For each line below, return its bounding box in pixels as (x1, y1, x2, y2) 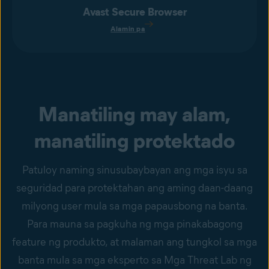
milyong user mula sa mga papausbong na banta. (21, 199, 248, 213)
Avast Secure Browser (82, 5, 187, 19)
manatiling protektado (34, 128, 235, 153)
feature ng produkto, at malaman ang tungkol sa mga (12, 235, 257, 249)
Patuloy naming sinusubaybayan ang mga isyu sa (22, 163, 247, 177)
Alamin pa (110, 24, 145, 33)
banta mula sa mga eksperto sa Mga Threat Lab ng (17, 253, 252, 267)
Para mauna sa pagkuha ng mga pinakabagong (26, 217, 243, 231)
